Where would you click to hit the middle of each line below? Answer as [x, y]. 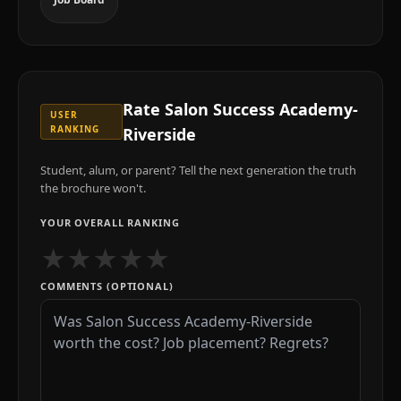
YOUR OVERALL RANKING [110, 222]
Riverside [159, 134]
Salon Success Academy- [261, 109]
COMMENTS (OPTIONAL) [107, 286]
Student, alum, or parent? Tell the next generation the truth [198, 170]
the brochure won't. [93, 188]
